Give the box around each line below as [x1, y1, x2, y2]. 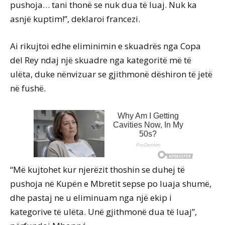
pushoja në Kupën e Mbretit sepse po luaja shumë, [10, 178, 211, 190]
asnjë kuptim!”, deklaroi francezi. [10, 13, 140, 25]
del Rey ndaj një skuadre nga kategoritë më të [10, 54, 191, 66]
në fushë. [10, 82, 46, 94]
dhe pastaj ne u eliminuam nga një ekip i [10, 192, 172, 204]
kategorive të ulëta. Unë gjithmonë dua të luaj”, [10, 206, 197, 218]
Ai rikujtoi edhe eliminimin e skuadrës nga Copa [10, 40, 201, 52]
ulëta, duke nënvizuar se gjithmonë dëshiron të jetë [10, 68, 212, 80]
